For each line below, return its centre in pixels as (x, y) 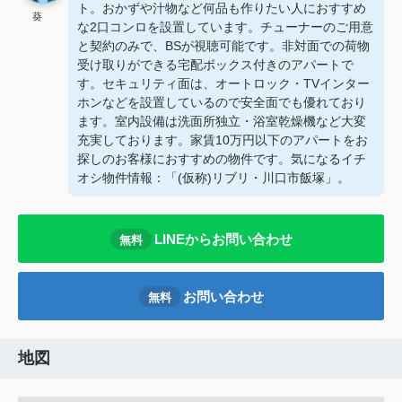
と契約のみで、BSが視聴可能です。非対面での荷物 (223, 46)
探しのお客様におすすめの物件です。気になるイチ (222, 159)
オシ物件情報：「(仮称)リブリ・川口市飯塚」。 (214, 178)
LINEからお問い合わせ (223, 239)
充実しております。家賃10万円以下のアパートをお (223, 140)
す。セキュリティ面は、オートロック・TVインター (223, 84)
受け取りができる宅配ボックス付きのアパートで (215, 65)
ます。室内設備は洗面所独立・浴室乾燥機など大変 (222, 122)
